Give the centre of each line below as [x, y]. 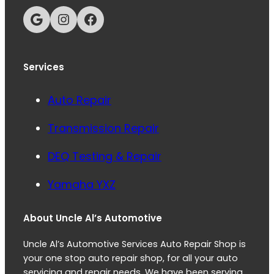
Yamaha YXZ [82, 185]
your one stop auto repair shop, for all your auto [131, 258]
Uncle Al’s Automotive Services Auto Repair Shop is [135, 244]
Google [33, 18]
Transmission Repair [103, 128]
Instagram [64, 18]
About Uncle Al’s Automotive [93, 218]
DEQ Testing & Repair [105, 157]
